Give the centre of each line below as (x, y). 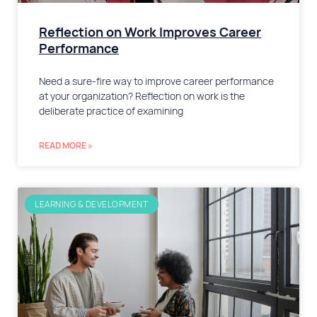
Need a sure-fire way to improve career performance (156, 82)
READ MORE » (66, 146)
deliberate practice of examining (111, 111)
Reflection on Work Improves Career (150, 33)
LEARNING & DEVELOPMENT (92, 204)
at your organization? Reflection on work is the (142, 97)
